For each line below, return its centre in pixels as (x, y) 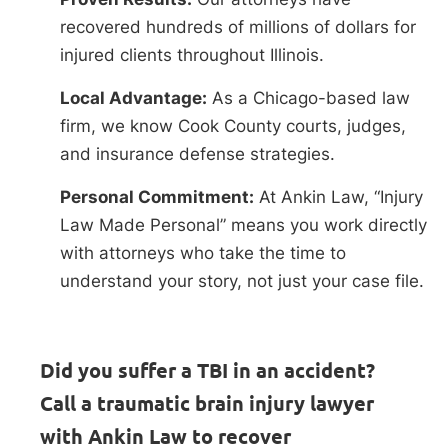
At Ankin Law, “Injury (338, 196)
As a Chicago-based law (308, 97)
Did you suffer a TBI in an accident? (207, 370)
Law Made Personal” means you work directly (243, 224)
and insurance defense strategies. (197, 153)
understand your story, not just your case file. (242, 280)
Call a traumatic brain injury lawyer (207, 403)
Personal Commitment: (157, 196)
